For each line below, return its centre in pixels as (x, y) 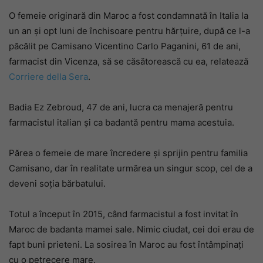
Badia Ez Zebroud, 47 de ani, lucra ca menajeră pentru (121, 107)
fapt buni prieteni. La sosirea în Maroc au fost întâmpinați (126, 245)
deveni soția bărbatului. (57, 183)
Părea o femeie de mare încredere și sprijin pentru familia (128, 153)
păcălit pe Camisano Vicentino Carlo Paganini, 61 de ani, (125, 46)
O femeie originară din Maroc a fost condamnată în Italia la (129, 16)
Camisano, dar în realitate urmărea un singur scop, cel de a (131, 168)
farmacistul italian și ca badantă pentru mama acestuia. (122, 122)
